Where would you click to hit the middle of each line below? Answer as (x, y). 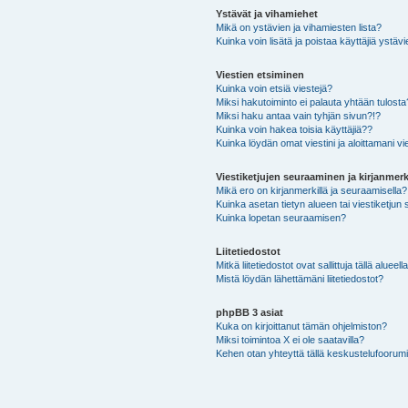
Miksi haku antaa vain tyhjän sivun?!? (298, 115)
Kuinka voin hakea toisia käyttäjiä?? (294, 129)
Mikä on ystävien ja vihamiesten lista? (298, 27)
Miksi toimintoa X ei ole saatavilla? (290, 339)
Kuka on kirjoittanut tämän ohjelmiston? (301, 326)
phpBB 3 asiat (249, 312)
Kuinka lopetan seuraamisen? (280, 217)
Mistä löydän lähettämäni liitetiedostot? (299, 278)
